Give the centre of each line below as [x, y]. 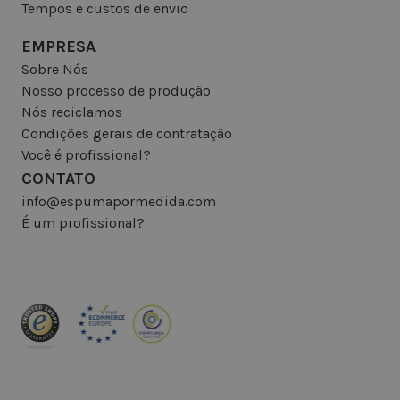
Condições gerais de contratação [127, 134]
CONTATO [58, 179]
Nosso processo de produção [116, 91]
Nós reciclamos [72, 112]
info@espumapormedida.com [119, 202]
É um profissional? [83, 223]
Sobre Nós [55, 70]
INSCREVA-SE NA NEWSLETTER [145, 371]
